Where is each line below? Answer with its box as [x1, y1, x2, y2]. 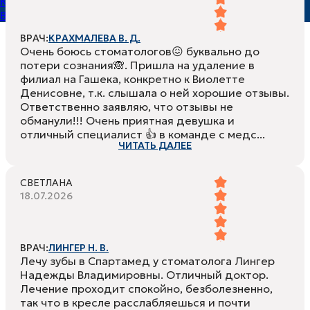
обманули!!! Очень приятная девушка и [20, 113, 235, 128]
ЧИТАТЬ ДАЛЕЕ [118, 139, 192, 152]
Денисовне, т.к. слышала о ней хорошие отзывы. [20, 86, 289, 100]
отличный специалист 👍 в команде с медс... [20, 127, 265, 142]
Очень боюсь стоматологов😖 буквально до [20, 44, 259, 59]
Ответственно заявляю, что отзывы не [20, 100, 233, 114]
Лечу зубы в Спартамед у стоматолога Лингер [20, 254, 275, 268]
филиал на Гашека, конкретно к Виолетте [20, 72, 245, 86]
